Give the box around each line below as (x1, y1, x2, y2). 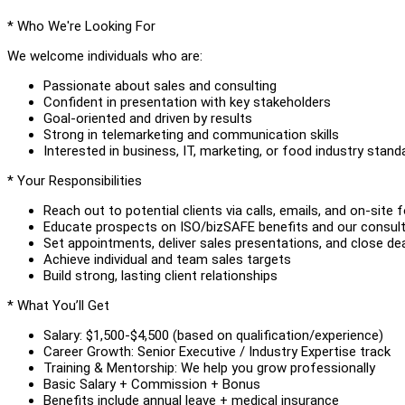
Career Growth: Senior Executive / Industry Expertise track (43, 343, 391, 360)
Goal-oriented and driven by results (43, 109, 252, 127)
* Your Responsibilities (7, 172, 142, 189)
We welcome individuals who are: (7, 47, 202, 64)
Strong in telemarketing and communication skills (43, 126, 339, 143)
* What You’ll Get (7, 297, 109, 314)
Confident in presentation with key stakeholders (43, 93, 331, 110)
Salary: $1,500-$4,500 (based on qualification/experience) (43, 326, 383, 344)
